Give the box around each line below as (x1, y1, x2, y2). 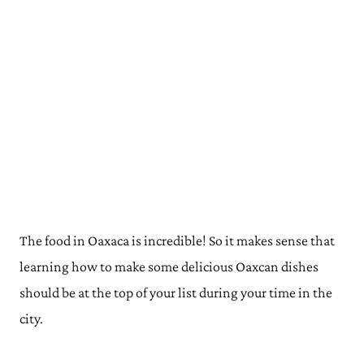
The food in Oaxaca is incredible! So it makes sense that (19, 232, 335, 249)
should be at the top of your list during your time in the (19, 284, 332, 301)
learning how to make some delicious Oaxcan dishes (19, 258, 318, 275)
